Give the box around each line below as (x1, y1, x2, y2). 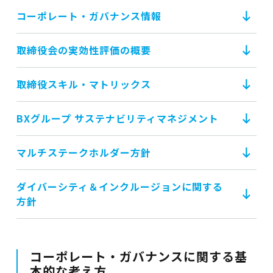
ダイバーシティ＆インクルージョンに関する (16, 179, 223, 194)
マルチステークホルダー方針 (16, 145, 151, 160)
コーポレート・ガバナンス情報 (16, 9, 161, 23)
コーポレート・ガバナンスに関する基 (29, 247, 247, 265)
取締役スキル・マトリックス (16, 77, 151, 91)
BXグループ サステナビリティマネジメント (16, 111, 219, 126)
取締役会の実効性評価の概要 (16, 43, 151, 57)
